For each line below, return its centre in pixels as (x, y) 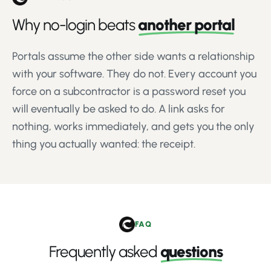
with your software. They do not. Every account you (134, 74)
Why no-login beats (75, 25)
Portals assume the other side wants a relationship (133, 56)
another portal (186, 25)
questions (191, 252)
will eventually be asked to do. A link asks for (119, 109)
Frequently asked (104, 252)
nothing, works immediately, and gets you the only (133, 126)
